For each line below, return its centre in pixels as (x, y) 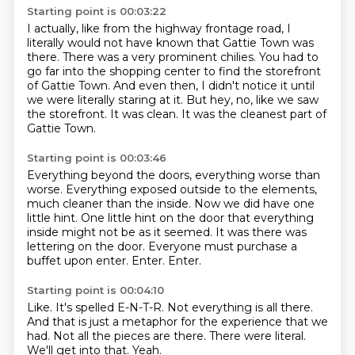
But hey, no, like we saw (252, 100)
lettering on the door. (87, 246)
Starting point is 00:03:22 (96, 11)
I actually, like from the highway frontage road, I (158, 29)
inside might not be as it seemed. (121, 232)
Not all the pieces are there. (131, 336)
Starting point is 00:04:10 (95, 290)
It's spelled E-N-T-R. (111, 307)
